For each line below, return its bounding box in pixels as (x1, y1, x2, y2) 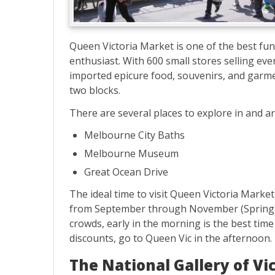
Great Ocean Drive (84, 165, 168, 179)
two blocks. (69, 83, 120, 97)
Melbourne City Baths (84, 128, 185, 142)
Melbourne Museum (84, 147, 179, 160)
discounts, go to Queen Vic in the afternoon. (69, 231, 272, 246)
